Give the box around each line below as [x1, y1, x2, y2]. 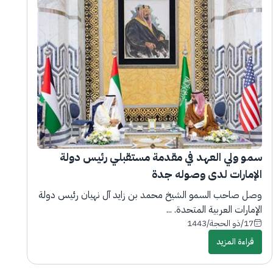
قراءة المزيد [216, 235, 254, 248]
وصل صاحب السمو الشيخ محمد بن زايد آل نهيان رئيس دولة [38, 187, 262, 202]
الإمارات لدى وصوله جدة [151, 165, 262, 182]
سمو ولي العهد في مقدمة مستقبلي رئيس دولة [59, 148, 262, 165]
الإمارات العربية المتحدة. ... [166, 202, 262, 217]
